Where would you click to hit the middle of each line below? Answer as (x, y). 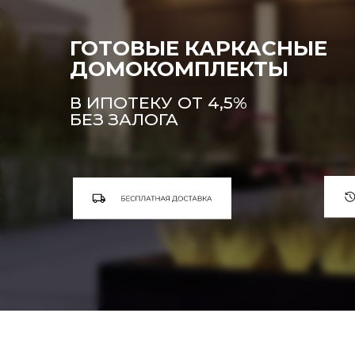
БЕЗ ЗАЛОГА (124, 119)
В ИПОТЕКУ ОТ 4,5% (158, 103)
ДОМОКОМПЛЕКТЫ (179, 69)
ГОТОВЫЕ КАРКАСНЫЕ (198, 48)
